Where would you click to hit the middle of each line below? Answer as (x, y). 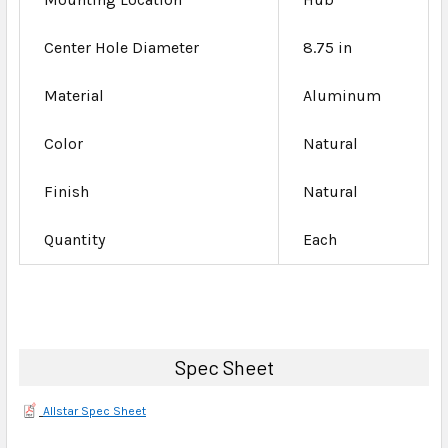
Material (74, 95)
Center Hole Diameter (121, 47)
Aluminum (342, 95)
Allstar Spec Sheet (94, 410)
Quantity (74, 239)
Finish (66, 191)
